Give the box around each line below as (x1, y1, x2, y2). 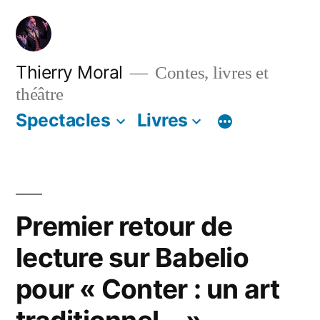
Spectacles (16, 109, 111, 131)
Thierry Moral (16, 61, 123, 83)
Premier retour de (16, 210, 233, 243)
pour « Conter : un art (16, 273, 280, 306)
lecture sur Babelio (16, 241, 249, 274)
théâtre (16, 83, 64, 106)
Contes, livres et (151, 61, 269, 84)
